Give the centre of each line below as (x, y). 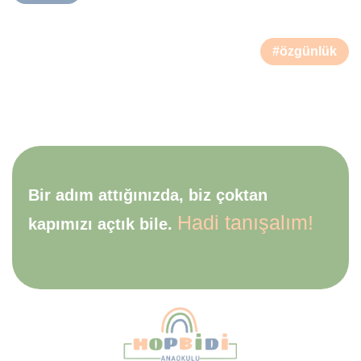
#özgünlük (305, 51)
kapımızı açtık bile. (103, 224)
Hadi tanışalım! (245, 222)
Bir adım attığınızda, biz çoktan (148, 195)
